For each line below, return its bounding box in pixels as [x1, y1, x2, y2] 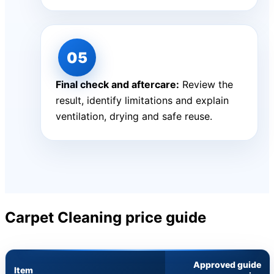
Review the [179, 78, 233, 91]
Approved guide [193, 259, 261, 270]
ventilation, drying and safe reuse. [56, 110, 212, 123]
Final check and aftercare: [56, 78, 179, 91]
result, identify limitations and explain [56, 94, 229, 107]
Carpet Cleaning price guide [5, 209, 206, 227]
